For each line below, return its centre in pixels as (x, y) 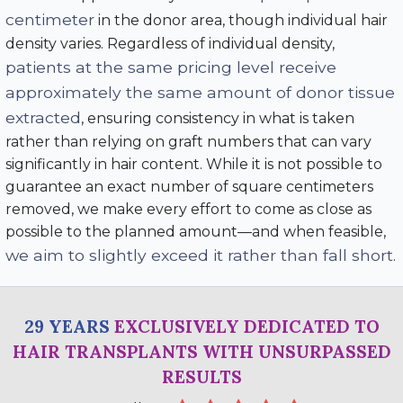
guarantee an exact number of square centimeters (189, 186)
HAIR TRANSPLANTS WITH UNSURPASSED (201, 351)
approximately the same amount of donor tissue (200, 92)
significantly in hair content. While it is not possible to (194, 164)
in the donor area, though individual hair (241, 20)
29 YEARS (67, 326)
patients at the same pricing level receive (171, 67)
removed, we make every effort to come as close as (188, 209)
